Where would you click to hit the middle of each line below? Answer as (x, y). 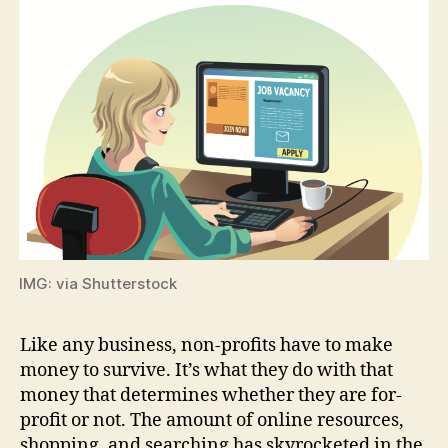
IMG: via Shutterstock (98, 283)
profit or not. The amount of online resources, (212, 420)
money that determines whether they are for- (211, 395)
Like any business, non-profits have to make (206, 345)
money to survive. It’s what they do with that (206, 370)
